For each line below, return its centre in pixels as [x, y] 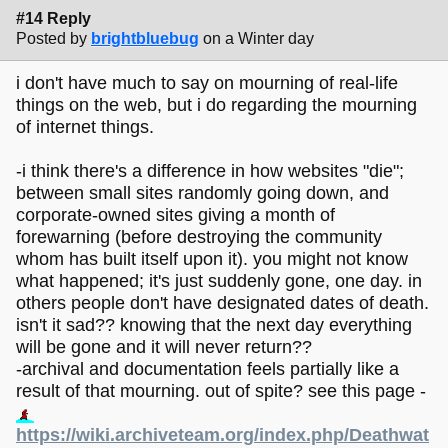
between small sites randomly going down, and [202, 193]
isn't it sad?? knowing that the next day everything [214, 325]
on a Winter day [258, 38]
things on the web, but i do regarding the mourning [216, 105]
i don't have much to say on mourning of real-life [207, 83]
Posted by [51, 38]
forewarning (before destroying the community [199, 237]
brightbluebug [145, 38]
